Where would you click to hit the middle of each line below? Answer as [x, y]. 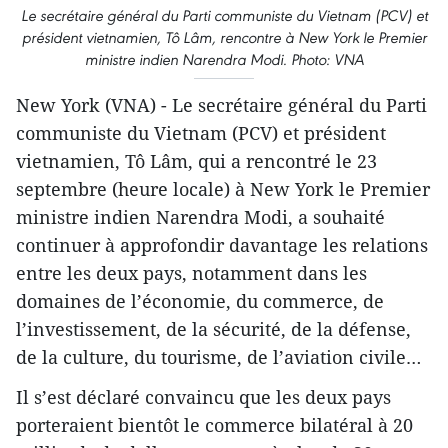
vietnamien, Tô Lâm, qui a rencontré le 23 [196, 161]
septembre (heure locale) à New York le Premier [223, 189]
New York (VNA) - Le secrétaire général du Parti [221, 105]
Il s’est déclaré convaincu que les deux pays [203, 397]
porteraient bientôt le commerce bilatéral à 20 [214, 425]
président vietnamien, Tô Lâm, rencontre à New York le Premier [224, 38]
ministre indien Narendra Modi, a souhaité [200, 217]
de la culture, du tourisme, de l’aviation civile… [218, 357]
